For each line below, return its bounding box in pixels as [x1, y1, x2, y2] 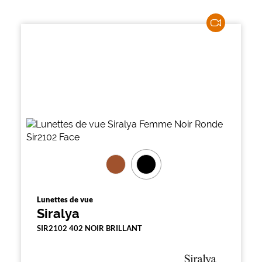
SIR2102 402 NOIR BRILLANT [37, 223, 142, 233]
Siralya [37, 206, 80, 221]
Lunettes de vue [37, 195, 93, 204]
